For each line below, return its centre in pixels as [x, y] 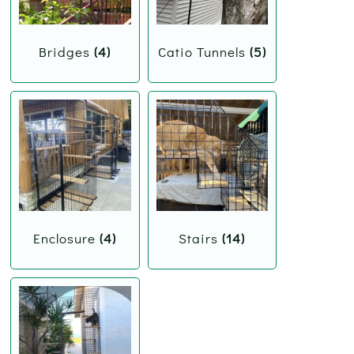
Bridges [67, 51]
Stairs [201, 239]
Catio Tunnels [203, 51]
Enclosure [67, 239]
